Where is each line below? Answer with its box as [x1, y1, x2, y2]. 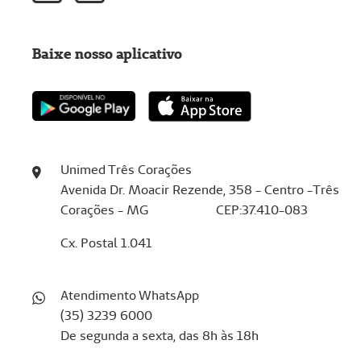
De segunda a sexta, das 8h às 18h [60, 326, 259, 344]
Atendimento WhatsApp [60, 286, 202, 304]
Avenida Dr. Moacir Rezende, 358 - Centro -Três [60, 180, 339, 198]
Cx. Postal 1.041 [60, 234, 152, 251]
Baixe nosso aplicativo [32, 44, 182, 63]
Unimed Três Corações [60, 160, 192, 178]
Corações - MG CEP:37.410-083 [60, 201, 308, 218]
